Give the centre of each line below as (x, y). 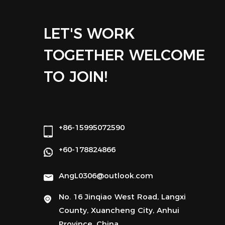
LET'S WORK (89, 33)
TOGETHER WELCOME (124, 55)
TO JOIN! (76, 76)
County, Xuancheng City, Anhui (119, 210)
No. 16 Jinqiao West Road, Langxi (122, 196)
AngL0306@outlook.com (106, 175)
